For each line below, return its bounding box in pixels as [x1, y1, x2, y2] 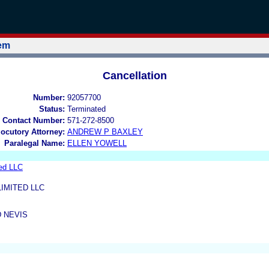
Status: [39, 104, 65, 113]
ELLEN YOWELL [67, 138, 127, 148]
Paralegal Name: [4, 138, 65, 148]
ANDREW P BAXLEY [67, 127, 143, 136]
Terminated [67, 104, 106, 113]
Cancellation [102, 69, 167, 82]
